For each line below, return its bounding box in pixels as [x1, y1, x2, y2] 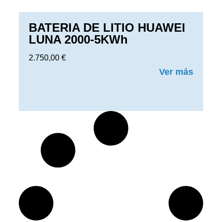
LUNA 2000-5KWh [29, 33, 128, 46]
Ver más [159, 67, 193, 77]
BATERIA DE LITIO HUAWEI [29, 21, 185, 34]
